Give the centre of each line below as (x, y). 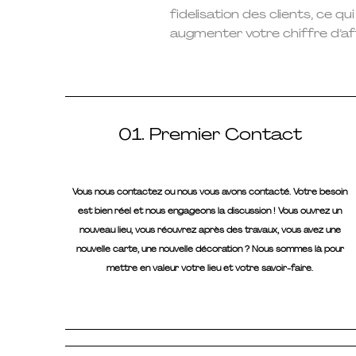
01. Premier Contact (210, 135)
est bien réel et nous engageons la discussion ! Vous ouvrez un (210, 211)
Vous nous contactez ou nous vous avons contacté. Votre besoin (210, 192)
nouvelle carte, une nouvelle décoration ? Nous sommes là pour (210, 250)
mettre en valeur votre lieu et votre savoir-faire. (210, 269)
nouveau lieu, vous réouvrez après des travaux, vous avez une (210, 230)
